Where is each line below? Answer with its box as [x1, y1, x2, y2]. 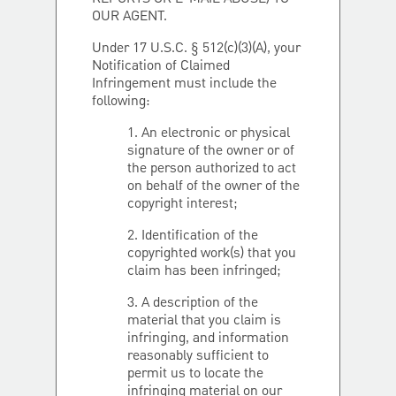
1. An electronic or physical [127, 123, 290, 144]
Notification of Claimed [92, 56, 230, 77]
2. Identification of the [127, 225, 258, 247]
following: [92, 91, 153, 112]
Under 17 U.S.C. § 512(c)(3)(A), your [92, 38, 301, 59]
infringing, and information [127, 328, 289, 349]
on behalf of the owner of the [127, 176, 300, 197]
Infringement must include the [92, 73, 277, 95]
